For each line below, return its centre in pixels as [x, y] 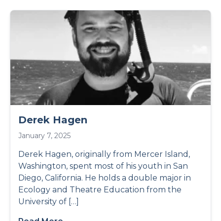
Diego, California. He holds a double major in [105, 178]
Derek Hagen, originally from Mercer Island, [104, 154]
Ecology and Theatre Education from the [100, 190]
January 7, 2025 [44, 136]
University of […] [49, 202]
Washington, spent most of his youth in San [103, 166]
